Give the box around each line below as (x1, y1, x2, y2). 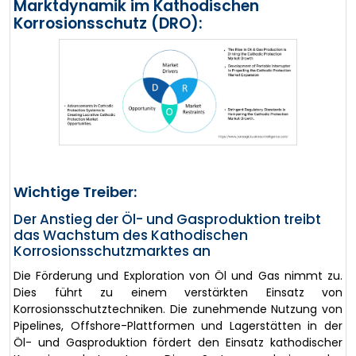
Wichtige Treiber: (14, 181, 137, 202)
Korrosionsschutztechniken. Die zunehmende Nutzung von (14, 300, 342, 317)
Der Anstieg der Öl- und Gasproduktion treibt (14, 209, 321, 229)
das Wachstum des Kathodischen (14, 225, 248, 245)
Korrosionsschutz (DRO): (14, 12, 203, 34)
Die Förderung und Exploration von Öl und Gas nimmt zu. (14, 267, 342, 284)
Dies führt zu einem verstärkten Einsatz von (14, 284, 342, 300)
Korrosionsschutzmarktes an (14, 241, 211, 261)
